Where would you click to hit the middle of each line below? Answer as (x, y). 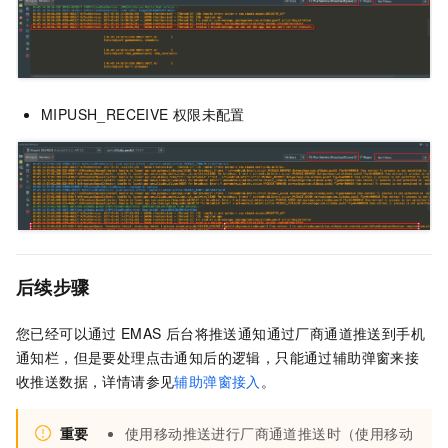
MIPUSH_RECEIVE (105, 113)
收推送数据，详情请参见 (95, 381)
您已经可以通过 (66, 333)
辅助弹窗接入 (217, 381)
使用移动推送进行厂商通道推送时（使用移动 (269, 433)
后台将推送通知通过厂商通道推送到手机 (295, 333)
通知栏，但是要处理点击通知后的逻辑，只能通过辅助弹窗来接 (218, 357)
